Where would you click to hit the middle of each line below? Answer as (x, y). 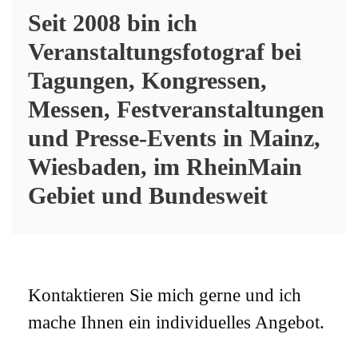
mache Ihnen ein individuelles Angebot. (176, 322)
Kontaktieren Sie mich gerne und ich (165, 295)
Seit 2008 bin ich (113, 22)
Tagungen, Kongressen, (147, 80)
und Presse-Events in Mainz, (174, 137)
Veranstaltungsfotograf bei (165, 51)
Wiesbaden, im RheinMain (165, 166)
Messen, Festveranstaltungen (176, 109)
